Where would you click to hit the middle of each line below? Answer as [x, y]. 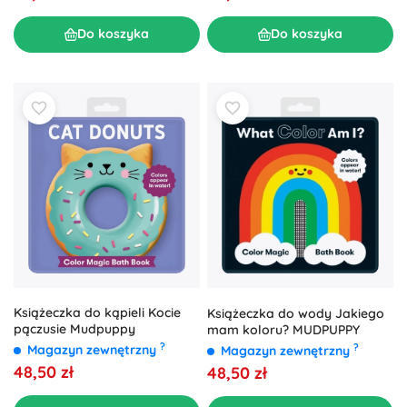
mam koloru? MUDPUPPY [283, 329]
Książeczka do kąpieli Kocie [97, 313]
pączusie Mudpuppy [74, 329]
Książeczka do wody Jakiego [296, 313]
